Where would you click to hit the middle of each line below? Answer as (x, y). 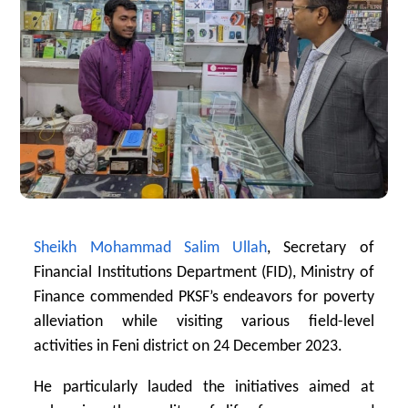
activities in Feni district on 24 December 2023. (189, 346)
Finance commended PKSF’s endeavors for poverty (204, 297)
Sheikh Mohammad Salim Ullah (151, 248)
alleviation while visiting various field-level (204, 321)
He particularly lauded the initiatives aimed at (204, 387)
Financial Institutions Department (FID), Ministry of (204, 272)
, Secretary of (321, 248)
